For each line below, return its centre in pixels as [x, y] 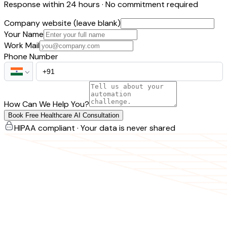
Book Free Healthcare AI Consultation [64, 116]
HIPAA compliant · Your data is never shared [95, 128]
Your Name [24, 34]
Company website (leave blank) [62, 23]
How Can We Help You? [47, 104]
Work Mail [22, 46]
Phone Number [31, 57]
